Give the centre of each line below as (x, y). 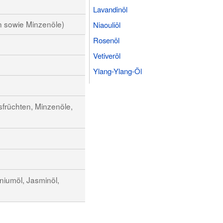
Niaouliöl (107, 24)
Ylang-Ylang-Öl (118, 71)
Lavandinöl (111, 9)
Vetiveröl (107, 55)
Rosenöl (107, 40)
